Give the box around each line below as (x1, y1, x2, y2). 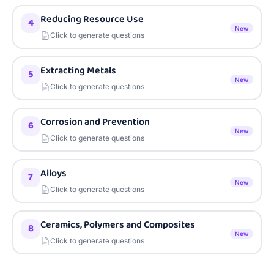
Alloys (40, 166, 67, 181)
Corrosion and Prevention (40, 114, 150, 130)
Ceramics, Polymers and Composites (40, 217, 195, 232)
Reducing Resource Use (40, 12, 144, 27)
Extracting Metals (40, 63, 116, 78)
